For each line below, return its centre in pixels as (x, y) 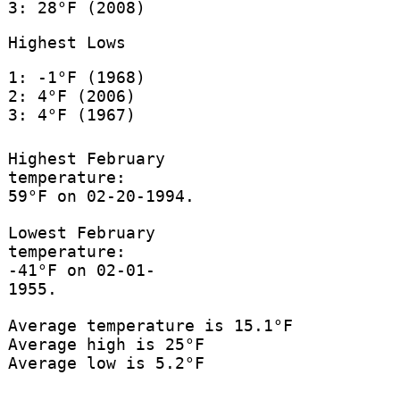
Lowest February (81, 233)
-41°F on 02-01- (81, 271)
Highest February (86, 159)
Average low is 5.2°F (106, 363)
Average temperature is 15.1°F (150, 326)
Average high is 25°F (106, 345)
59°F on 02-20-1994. (101, 196)
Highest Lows (67, 42)
